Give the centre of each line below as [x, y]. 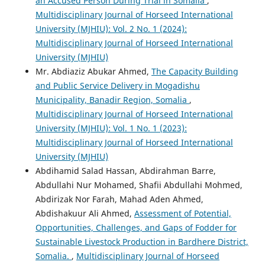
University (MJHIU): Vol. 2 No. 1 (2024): [111, 28]
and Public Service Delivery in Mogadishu [117, 85]
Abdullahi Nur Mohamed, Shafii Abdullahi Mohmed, [139, 185]
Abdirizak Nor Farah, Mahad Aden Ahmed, [119, 199]
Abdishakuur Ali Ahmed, [85, 213]
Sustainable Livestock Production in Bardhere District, [142, 241]
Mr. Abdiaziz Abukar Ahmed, [93, 71]
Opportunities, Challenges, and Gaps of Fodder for [136, 227]
